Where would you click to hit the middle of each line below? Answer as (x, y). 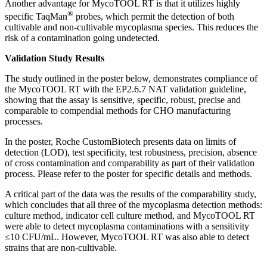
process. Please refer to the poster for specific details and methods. (128, 174)
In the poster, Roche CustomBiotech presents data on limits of (120, 142)
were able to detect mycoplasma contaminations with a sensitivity (127, 226)
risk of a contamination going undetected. (82, 38)
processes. (24, 122)
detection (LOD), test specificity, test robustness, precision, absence (131, 153)
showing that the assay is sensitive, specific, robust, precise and (123, 100)
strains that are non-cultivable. (61, 248)
